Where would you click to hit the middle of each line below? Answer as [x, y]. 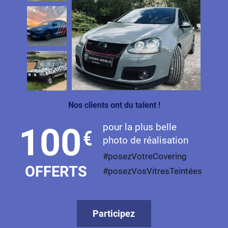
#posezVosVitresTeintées [152, 172]
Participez [114, 213]
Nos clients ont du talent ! [114, 105]
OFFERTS [56, 171]
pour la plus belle [139, 127]
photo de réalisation [145, 140]
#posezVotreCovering [145, 157]
